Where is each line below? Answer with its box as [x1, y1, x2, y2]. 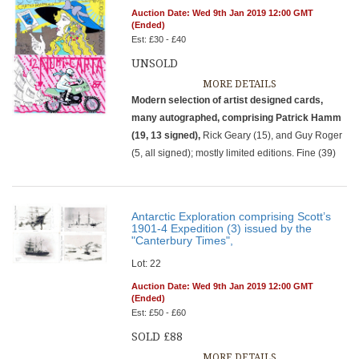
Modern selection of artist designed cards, [131, 95, 324, 106]
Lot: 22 [131, 258, 162, 269]
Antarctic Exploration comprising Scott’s [131, 210, 332, 223]
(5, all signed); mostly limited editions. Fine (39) [131, 147, 337, 159]
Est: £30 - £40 [131, 34, 187, 44]
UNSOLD [131, 57, 179, 70]
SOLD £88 [131, 330, 184, 343]
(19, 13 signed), [131, 130, 201, 141]
